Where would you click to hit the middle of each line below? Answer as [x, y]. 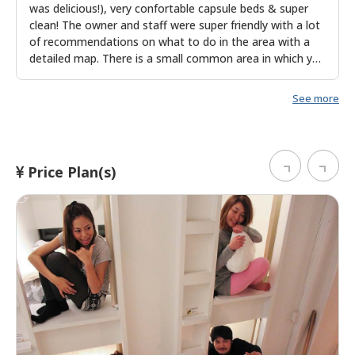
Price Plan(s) [70, 172]
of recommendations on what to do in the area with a [170, 41]
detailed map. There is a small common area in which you [177, 58]
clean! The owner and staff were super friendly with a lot [175, 25]
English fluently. [70, 91]
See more [316, 98]
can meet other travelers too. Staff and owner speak [166, 74]
